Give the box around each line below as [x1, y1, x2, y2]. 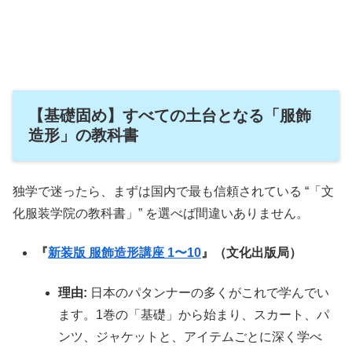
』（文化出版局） [201, 246, 302, 260]
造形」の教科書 [28, 126, 138, 144]
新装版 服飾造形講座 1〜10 [48, 246, 202, 260]
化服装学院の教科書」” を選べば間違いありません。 [13, 206, 309, 220]
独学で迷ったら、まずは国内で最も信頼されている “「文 [13, 184, 334, 198]
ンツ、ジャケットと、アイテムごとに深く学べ [58, 329, 323, 343]
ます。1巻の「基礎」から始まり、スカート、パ [58, 307, 330, 321]
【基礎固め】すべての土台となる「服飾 [28, 106, 311, 124]
